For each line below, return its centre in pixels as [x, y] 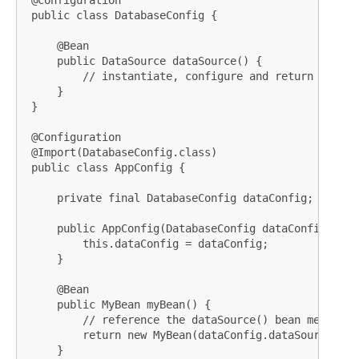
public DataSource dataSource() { [143, 61]
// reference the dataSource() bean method [185, 320]
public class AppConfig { [105, 168]
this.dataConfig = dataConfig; [147, 244]
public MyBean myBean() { [118, 305]
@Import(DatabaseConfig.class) [121, 153]
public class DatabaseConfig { [121, 16]
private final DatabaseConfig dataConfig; [169, 198]
